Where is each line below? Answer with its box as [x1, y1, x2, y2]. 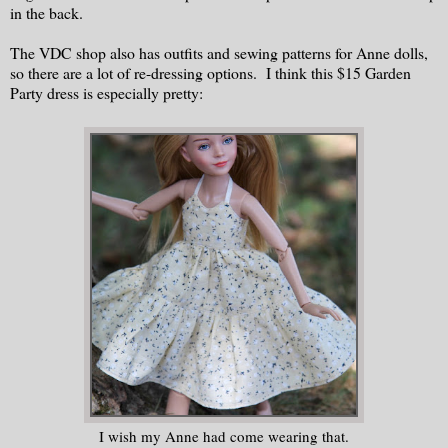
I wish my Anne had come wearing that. [99, 425, 349, 446]
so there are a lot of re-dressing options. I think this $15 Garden [10, 61, 411, 83]
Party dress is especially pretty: [10, 81, 203, 103]
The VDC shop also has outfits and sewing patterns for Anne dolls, [10, 41, 428, 63]
